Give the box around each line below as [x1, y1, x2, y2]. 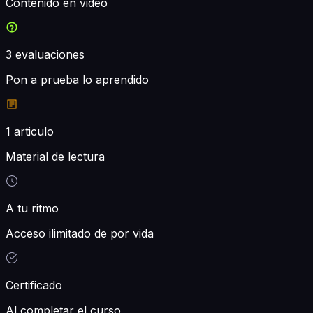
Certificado [6, 277, 62, 292]
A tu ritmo [6, 201, 59, 215]
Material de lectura [6, 149, 105, 163]
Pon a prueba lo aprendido [6, 72, 149, 87]
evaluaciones [12, 47, 85, 61]
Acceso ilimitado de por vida [6, 226, 154, 240]
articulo [14, 124, 54, 138]
